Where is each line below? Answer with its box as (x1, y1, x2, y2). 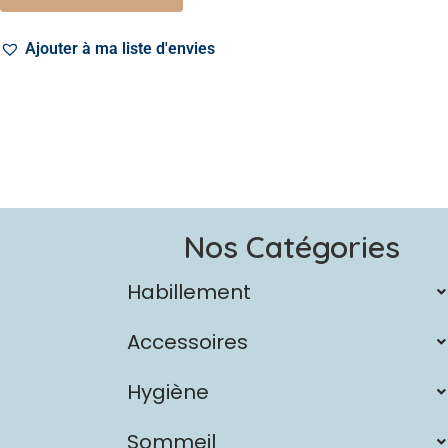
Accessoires (127, 328, 248, 356)
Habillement (127, 278, 251, 306)
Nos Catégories (183, 228, 400, 266)
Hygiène (127, 378, 209, 406)
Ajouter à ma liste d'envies (25, 39, 215, 59)
